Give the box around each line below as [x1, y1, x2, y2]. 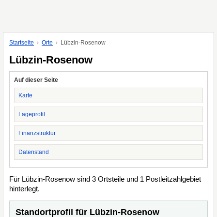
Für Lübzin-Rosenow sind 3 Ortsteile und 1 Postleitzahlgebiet [9, 175, 201, 183]
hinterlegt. [9, 185, 40, 193]
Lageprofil [18, 111, 45, 118]
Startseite [9, 39, 34, 46]
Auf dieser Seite [14, 77, 58, 83]
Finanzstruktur [18, 130, 56, 137]
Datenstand [18, 149, 49, 155]
